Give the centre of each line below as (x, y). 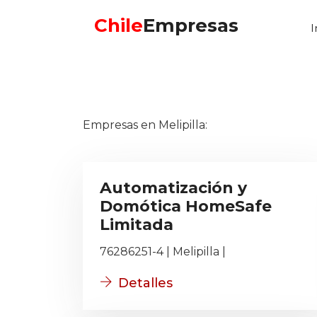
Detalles (145, 283)
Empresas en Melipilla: (145, 125)
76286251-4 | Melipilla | (163, 252)
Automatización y (173, 188)
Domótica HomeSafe (186, 206)
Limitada (137, 225)
